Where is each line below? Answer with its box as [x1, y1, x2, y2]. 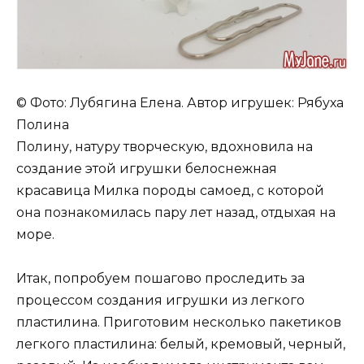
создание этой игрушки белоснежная [16, 160, 277, 176]
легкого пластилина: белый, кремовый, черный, [16, 336, 345, 353]
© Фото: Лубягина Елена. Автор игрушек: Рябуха [16, 94, 344, 110]
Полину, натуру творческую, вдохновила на [16, 138, 313, 154]
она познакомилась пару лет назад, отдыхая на [16, 204, 336, 220]
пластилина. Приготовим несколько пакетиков [16, 314, 341, 331]
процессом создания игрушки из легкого [16, 292, 305, 309]
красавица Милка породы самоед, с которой [16, 182, 324, 198]
